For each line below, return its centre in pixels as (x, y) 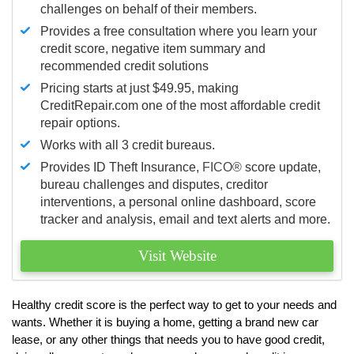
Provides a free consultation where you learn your (179, 31)
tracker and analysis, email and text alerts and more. (185, 219)
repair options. (80, 122)
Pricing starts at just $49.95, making (139, 88)
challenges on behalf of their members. (149, 9)
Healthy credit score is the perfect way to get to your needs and (174, 304)
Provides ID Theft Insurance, (121, 167)
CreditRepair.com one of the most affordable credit (180, 105)
